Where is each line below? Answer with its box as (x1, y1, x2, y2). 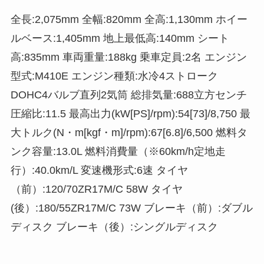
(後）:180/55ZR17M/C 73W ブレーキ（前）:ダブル (10, 202, 253, 214)
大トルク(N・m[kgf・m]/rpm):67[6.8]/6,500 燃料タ (10, 126, 247, 138)
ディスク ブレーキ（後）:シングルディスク (10, 220, 218, 233)
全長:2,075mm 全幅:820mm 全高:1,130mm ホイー (10, 13, 247, 25)
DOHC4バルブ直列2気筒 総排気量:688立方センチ (10, 88, 247, 101)
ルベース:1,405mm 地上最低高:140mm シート (10, 32, 229, 44)
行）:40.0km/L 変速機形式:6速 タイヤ (10, 164, 188, 176)
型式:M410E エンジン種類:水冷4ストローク (10, 70, 218, 82)
